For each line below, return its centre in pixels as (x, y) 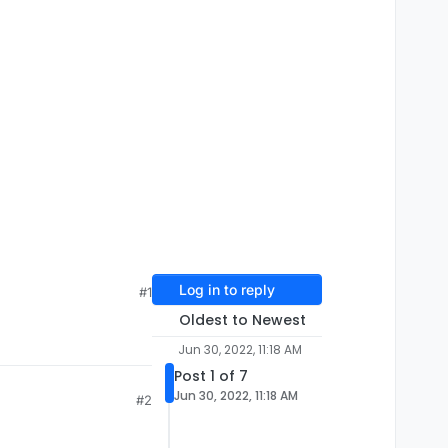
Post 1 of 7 (211, 376)
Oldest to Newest (242, 320)
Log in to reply (226, 290)
